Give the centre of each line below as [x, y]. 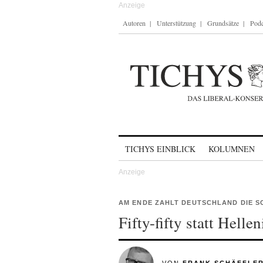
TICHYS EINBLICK [160, 149]
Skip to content [149, 144]
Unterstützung [176, 23]
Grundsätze [223, 23]
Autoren [134, 23]
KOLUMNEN [232, 149]
